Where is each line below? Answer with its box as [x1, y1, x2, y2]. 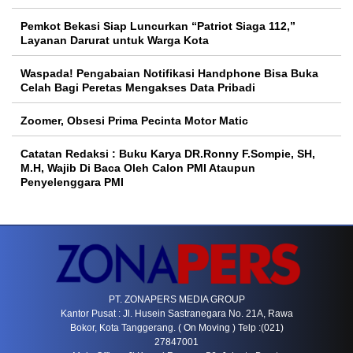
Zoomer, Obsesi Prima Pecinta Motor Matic [20, 114, 248, 128]
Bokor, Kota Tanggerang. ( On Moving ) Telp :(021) [69, 322, 284, 334]
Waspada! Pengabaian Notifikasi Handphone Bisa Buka [20, 67, 318, 80]
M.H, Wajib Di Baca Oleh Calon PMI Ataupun [20, 162, 255, 175]
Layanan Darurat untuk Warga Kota [20, 34, 209, 47]
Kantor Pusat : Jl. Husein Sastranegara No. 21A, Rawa [60, 308, 293, 320]
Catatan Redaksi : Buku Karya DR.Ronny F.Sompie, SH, [20, 147, 315, 161]
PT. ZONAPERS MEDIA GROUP [108, 294, 245, 306]
